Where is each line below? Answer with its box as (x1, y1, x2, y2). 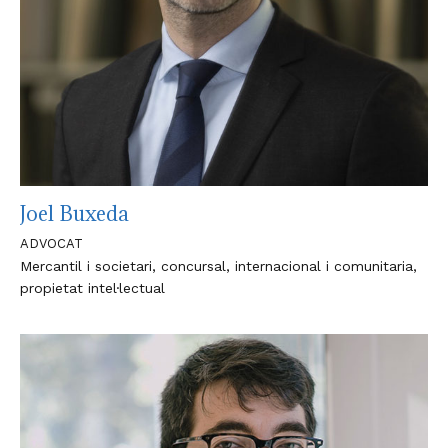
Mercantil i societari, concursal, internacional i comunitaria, (20, 258, 417, 274)
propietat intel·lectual (20, 280, 165, 296)
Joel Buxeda (20, 201, 129, 227)
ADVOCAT (20, 236, 83, 251)
